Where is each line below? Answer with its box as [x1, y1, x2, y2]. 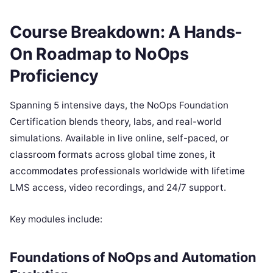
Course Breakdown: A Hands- [10, 22, 243, 43]
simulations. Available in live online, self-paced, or [10, 132, 229, 144]
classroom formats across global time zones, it [10, 149, 216, 161]
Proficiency [10, 66, 99, 87]
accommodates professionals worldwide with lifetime [10, 165, 245, 177]
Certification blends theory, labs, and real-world [10, 116, 221, 128]
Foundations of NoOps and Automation [10, 249, 257, 266]
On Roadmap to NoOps [10, 44, 189, 65]
